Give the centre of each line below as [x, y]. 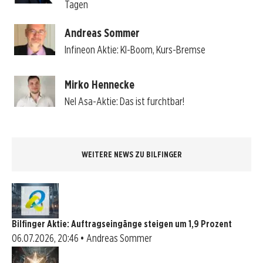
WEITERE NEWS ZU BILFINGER [131, 154]
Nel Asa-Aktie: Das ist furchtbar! [124, 102]
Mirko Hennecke [99, 85]
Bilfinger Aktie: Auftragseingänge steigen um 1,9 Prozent [122, 224]
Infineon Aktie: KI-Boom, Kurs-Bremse [135, 50]
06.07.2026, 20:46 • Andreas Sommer [82, 238]
